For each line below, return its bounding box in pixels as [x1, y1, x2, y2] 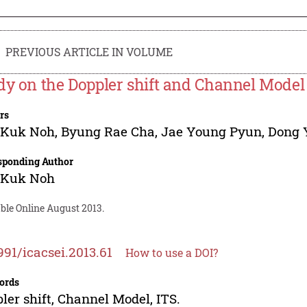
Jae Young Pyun [161, 122, 262, 140]
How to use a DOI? [125, 245, 219, 260]
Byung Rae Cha [61, 122, 156, 140]
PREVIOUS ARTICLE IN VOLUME [5, 44, 173, 59]
